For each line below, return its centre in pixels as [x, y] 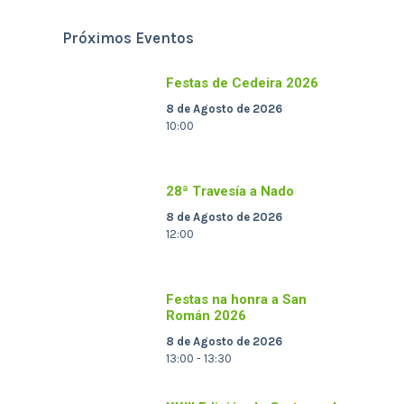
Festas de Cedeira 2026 [243, 83]
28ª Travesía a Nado [230, 192]
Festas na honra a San [237, 300]
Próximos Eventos [129, 39]
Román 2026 [207, 316]
